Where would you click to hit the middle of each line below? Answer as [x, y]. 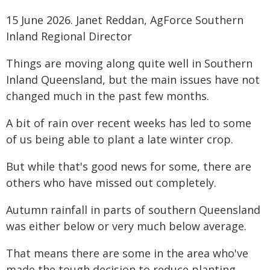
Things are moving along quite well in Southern [129, 63]
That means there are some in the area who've [127, 253]
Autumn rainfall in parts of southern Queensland [133, 210]
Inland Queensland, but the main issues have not [133, 80]
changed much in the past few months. [108, 96]
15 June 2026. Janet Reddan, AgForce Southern [125, 20]
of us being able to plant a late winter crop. [120, 139]
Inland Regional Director [69, 36]
